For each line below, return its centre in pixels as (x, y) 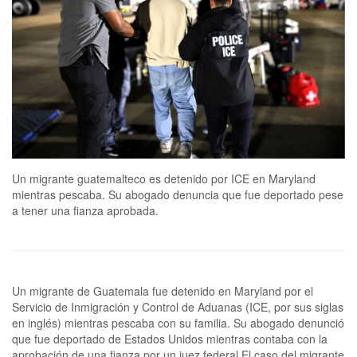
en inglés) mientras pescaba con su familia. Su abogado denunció (178, 322)
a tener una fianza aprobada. (85, 210)
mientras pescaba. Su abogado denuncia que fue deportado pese (178, 194)
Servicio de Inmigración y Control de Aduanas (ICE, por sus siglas (178, 306)
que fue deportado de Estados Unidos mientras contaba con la (170, 338)
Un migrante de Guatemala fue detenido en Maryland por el (163, 290)
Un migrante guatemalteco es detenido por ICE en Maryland (164, 178)
